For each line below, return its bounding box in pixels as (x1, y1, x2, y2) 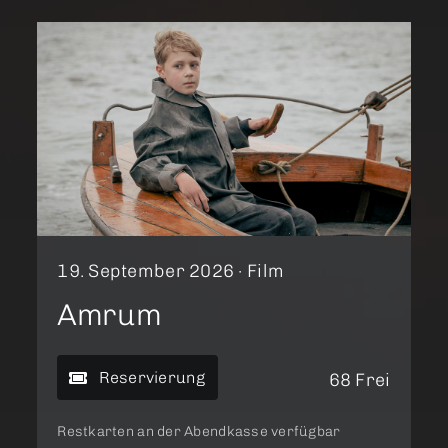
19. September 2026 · (57, 260, 247, 283)
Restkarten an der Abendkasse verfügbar (57, 423, 341, 441)
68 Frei (328, 369, 391, 392)
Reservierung (98, 368, 206, 388)
